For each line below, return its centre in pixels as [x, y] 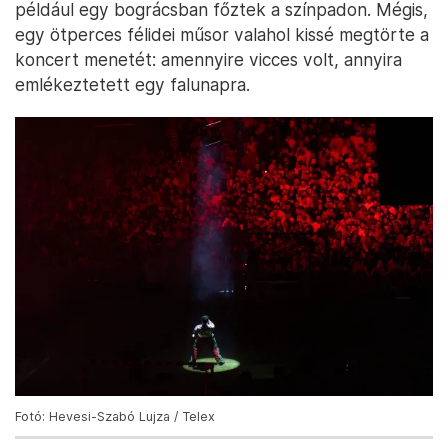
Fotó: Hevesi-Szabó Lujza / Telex [115, 416]
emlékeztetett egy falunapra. [132, 85]
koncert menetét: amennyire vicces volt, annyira [208, 60]
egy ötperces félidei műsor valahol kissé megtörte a [222, 35]
